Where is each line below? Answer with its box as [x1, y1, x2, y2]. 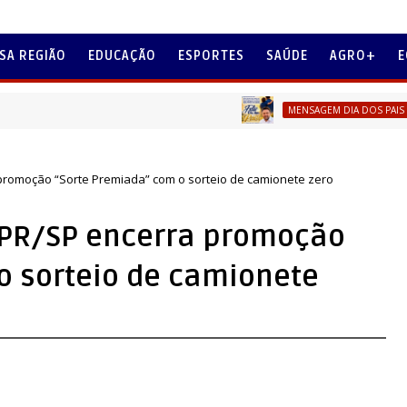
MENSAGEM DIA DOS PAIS [234, 104, 352, 116]
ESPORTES [178, 48, 244, 64]
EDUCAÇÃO [88, 48, 156, 64]
